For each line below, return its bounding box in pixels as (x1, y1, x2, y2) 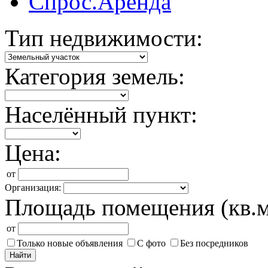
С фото (137, 238, 166, 248)
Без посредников (180, 238, 248, 248)
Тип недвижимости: (5, 25, 203, 51)
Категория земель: (5, 63, 185, 89)
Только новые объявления (17, 238, 123, 248)
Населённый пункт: (5, 102, 197, 127)
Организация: (5, 182, 61, 193)
